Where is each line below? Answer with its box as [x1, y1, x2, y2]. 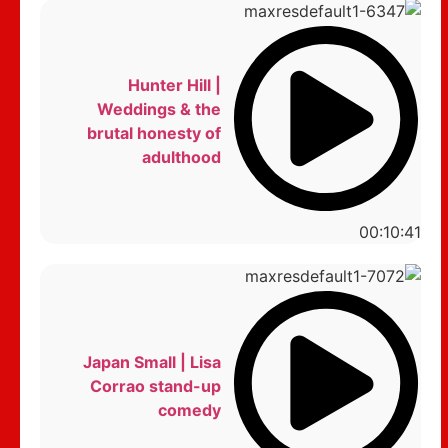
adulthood [141, 147, 221, 168]
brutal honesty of [86, 123, 221, 144]
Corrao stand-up [89, 375, 221, 396]
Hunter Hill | [127, 75, 221, 96]
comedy [157, 399, 221, 420]
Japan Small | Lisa [82, 351, 221, 372]
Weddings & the [96, 99, 221, 120]
